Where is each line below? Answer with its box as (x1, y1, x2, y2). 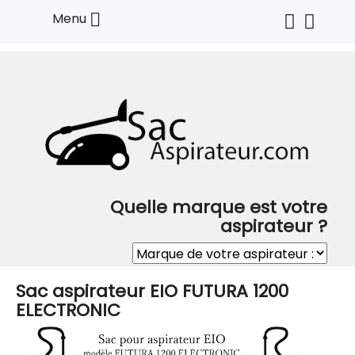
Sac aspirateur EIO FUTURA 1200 (16, 279, 288, 304)
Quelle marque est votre (110, 195, 327, 220)
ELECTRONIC (16, 298, 120, 323)
